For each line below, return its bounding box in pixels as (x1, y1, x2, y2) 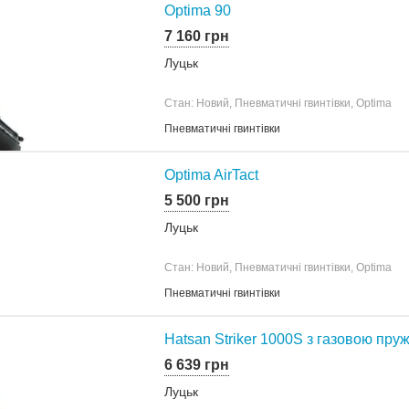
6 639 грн (164, 356, 229, 372)
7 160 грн (164, 27, 229, 44)
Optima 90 (164, 2, 231, 18)
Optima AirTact (164, 166, 258, 183)
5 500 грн (164, 192, 229, 208)
